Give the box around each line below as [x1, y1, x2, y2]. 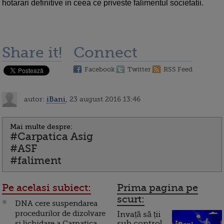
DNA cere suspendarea [15, 199, 97, 208]
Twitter [127, 65, 151, 73]
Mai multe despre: [10, 122, 72, 131]
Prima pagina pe [117, 182, 198, 194]
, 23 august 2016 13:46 [65, 94, 140, 103]
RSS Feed [163, 65, 192, 73]
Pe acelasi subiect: [2, 182, 91, 194]
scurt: [117, 193, 144, 205]
